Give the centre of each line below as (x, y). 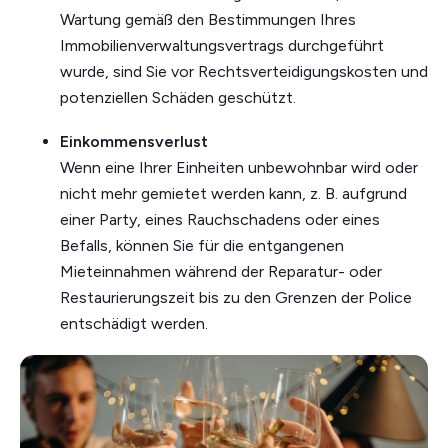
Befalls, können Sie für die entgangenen (202, 246)
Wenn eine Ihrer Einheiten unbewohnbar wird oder (239, 168)
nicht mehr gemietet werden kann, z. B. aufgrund (233, 194)
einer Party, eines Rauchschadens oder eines (220, 220)
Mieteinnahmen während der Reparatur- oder (221, 272)
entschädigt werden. (134, 324)
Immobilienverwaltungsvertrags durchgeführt (222, 46)
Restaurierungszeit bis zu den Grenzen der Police (236, 298)
